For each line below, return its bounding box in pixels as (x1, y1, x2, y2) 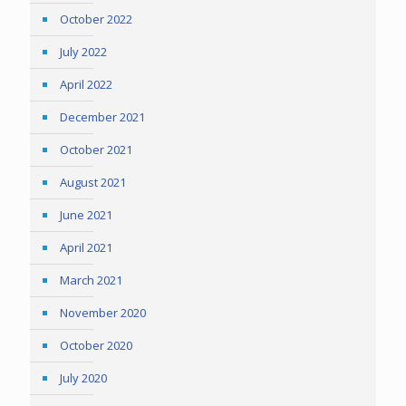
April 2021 (60, 239, 112, 256)
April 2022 (60, 76, 112, 93)
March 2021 (60, 272, 122, 289)
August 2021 (60, 174, 126, 191)
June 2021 (60, 207, 112, 224)
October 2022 (60, 11, 132, 28)
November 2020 (60, 304, 146, 322)
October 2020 (60, 337, 132, 354)
